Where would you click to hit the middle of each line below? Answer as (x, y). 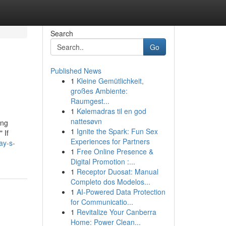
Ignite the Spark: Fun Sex (117, 131)
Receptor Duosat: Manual (117, 172)
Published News (76, 71)
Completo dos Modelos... (110, 182)
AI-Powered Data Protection (121, 192)
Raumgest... (90, 101)
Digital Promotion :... (103, 161)
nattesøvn (86, 121)
